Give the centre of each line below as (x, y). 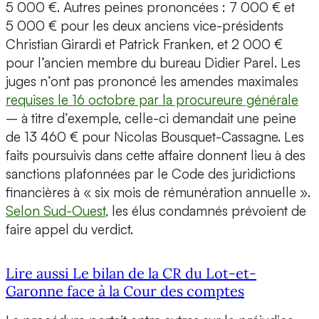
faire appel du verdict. (69, 230)
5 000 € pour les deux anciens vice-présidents (145, 26)
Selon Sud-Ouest (56, 211)
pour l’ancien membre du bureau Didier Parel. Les (153, 63)
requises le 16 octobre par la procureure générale (152, 100)
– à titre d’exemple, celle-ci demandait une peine (151, 119)
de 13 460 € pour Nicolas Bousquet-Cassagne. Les (155, 137)
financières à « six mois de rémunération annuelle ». (158, 193)
